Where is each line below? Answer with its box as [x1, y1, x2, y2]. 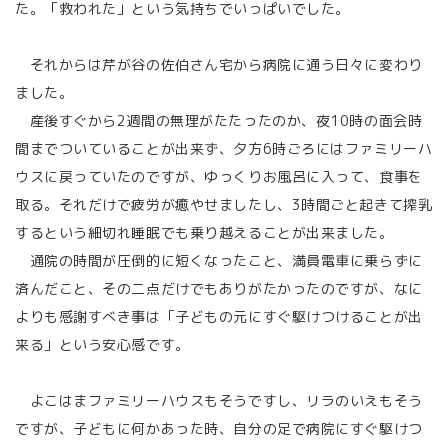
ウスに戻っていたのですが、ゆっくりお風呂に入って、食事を [15, 167, 423, 186]
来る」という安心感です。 [15, 335, 190, 354]
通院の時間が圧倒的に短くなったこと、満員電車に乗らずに [15, 251, 423, 270]
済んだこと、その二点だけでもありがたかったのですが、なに [15, 279, 423, 298]
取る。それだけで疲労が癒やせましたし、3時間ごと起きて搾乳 [15, 195, 433, 214]
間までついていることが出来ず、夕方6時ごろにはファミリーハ [15, 139, 433, 158]
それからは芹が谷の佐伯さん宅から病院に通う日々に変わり [15, 55, 423, 74]
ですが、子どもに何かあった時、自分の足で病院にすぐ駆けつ [15, 419, 423, 438]
